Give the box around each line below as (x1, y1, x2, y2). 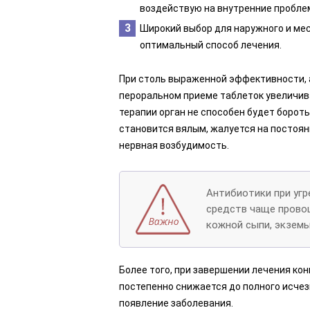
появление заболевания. (119, 298, 233, 309)
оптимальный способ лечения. (140, 39, 282, 51)
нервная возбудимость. (119, 140, 229, 151)
